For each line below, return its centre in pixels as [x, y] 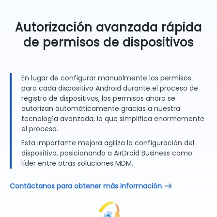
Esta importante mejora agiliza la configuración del [108, 143]
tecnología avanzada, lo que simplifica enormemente [113, 118]
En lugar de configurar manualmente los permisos [106, 78]
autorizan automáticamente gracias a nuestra [101, 108]
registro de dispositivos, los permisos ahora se [98, 98]
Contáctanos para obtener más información [86, 186]
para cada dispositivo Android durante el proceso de [110, 88]
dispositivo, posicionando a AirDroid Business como [107, 153]
